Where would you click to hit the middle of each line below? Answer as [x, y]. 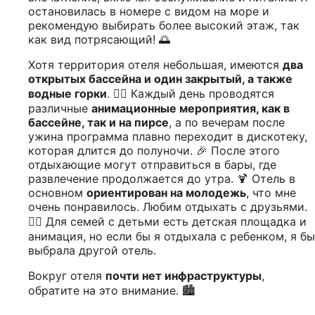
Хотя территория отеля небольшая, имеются [155, 64]
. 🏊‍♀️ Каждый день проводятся [191, 93]
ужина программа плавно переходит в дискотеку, [168, 136]
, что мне [271, 192]
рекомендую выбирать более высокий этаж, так [164, 25]
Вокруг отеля [67, 275]
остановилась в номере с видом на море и [149, 11]
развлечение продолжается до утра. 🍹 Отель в [162, 178]
